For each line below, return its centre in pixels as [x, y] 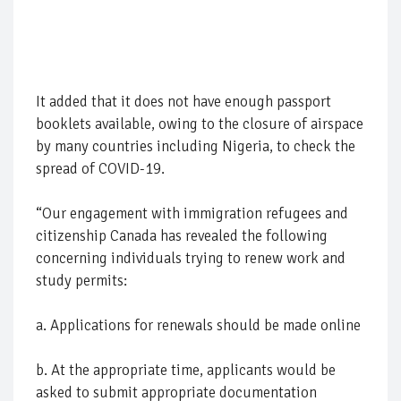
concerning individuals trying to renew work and [191, 258]
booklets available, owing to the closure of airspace [200, 124]
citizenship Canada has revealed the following [182, 235]
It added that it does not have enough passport [183, 101]
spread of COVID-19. [100, 168]
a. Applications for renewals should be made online [198, 325]
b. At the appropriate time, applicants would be [186, 370]
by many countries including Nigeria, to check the [196, 146]
